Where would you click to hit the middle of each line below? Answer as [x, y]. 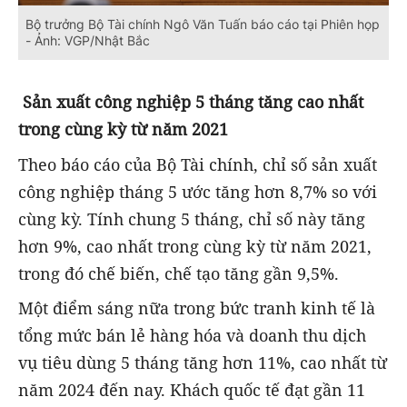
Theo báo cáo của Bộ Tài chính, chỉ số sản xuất [198, 164]
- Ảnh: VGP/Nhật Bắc [88, 41]
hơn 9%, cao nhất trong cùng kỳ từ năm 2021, [195, 246]
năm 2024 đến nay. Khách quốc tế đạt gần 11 [192, 389]
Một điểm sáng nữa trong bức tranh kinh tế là [197, 308]
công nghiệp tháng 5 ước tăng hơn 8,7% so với [198, 191]
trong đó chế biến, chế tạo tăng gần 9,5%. [179, 273]
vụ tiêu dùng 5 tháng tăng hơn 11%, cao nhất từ [203, 362]
